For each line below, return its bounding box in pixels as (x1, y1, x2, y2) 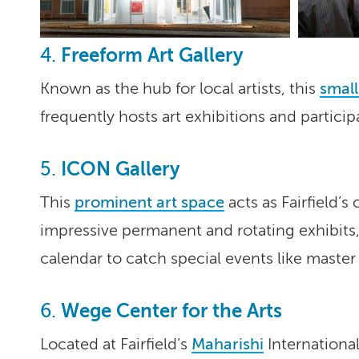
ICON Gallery (61, 158, 180, 181)
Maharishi (192, 335, 264, 354)
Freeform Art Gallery (61, 44, 244, 67)
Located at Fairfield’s (40, 335, 192, 354)
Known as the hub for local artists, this (40, 79, 320, 99)
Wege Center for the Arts (61, 300, 282, 323)
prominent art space (75, 193, 224, 212)
